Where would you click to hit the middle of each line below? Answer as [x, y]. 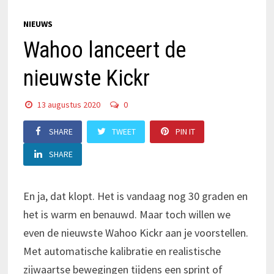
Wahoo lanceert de [104, 50]
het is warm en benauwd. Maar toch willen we [127, 214]
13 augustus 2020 [69, 104]
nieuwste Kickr [86, 78]
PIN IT [186, 131]
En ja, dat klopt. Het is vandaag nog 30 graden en [135, 196]
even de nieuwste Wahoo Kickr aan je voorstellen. [135, 232]
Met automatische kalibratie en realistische [122, 251]
